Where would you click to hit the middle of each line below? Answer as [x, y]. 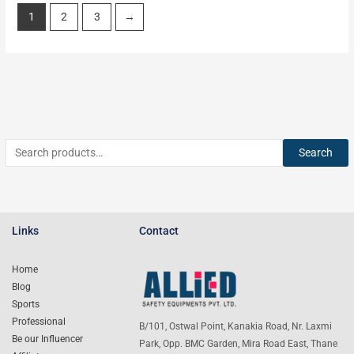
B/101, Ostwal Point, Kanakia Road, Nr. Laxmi [236, 326]
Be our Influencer [47, 339]
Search [315, 152]
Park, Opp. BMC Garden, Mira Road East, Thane [239, 344]
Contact [159, 231]
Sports [26, 305]
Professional [39, 322]
